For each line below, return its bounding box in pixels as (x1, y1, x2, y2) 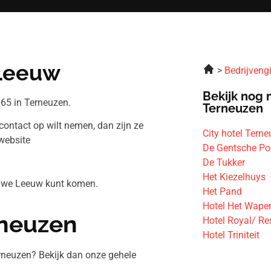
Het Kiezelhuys (203, 171, 266, 183)
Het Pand (203, 186, 243, 197)
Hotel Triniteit (203, 229, 260, 241)
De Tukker (203, 157, 246, 168)
